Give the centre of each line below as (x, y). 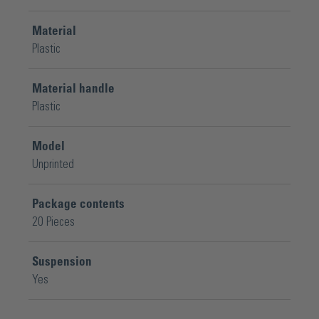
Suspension (62, 262)
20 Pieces (53, 222)
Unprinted (53, 164)
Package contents (78, 204)
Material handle (73, 89)
